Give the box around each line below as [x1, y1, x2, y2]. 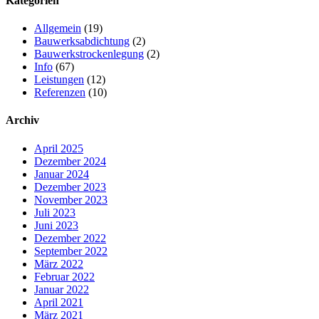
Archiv [6, 114, 39, 127]
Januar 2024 [34, 167, 89, 180]
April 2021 [34, 296, 83, 308]
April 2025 [34, 142, 83, 155]
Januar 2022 [34, 283, 89, 296]
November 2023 [34, 193, 108, 206]
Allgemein [34, 22, 81, 35]
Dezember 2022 [34, 231, 106, 244]
